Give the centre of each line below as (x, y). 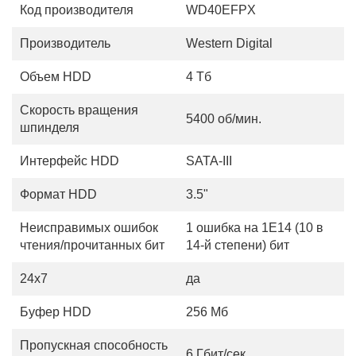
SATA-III (209, 161)
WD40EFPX (221, 10)
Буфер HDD (56, 312)
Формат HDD (58, 194)
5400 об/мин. (224, 119)
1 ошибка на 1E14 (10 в (255, 228)
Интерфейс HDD (70, 161)
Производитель (65, 43)
